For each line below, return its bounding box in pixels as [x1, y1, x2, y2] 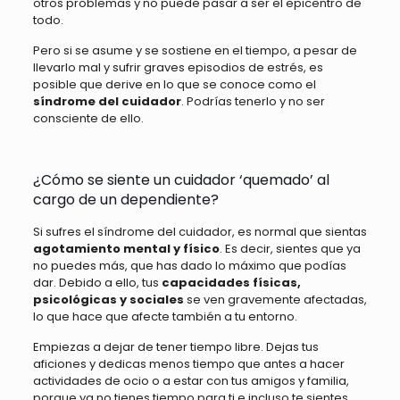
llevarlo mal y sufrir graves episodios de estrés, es [32, 58, 323, 76]
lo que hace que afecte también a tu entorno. [32, 307, 297, 325]
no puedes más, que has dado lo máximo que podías [32, 256, 346, 274]
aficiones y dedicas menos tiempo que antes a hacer [32, 354, 345, 372]
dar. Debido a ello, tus [32, 273, 162, 291]
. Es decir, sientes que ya [219, 239, 361, 257]
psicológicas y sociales [32, 290, 187, 308]
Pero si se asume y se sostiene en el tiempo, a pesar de [32, 41, 357, 59]
